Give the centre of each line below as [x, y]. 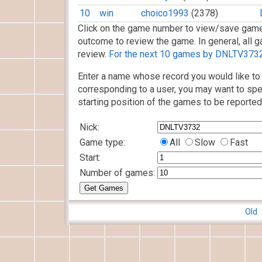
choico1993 [165, 13]
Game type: [102, 142]
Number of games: [117, 173]
